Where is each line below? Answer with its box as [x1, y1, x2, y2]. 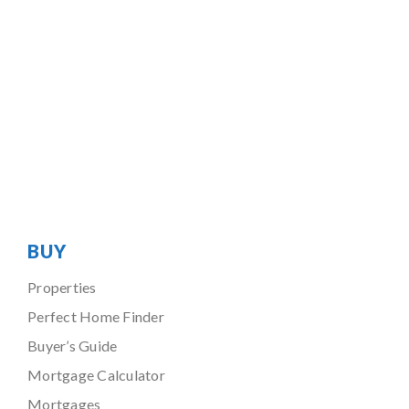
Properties [27, 278, 97, 296]
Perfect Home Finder [27, 308, 164, 325]
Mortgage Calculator [27, 366, 165, 383]
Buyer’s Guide [27, 337, 118, 354]
